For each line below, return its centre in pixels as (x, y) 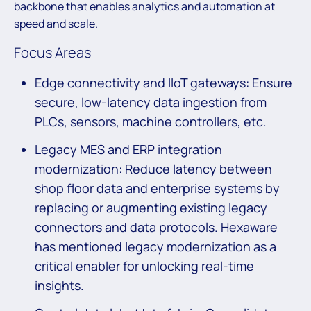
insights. (59, 286)
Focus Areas (54, 53)
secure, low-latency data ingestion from (151, 102)
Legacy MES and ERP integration (128, 150)
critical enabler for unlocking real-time (144, 266)
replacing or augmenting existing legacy (151, 208)
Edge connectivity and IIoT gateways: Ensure (163, 83)
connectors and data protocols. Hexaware (156, 227)
